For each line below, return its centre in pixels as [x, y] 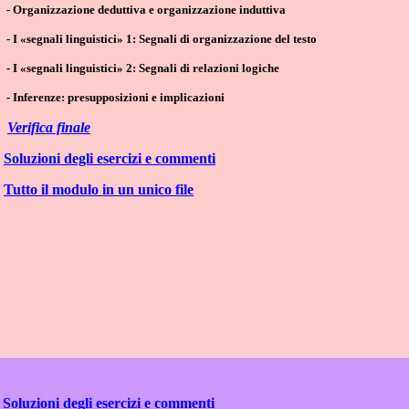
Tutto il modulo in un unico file [99, 190]
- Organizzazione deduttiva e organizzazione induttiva [146, 10]
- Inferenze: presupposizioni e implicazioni [115, 98]
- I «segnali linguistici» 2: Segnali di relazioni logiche [143, 68]
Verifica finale [49, 128]
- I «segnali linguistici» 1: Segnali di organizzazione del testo [162, 39]
